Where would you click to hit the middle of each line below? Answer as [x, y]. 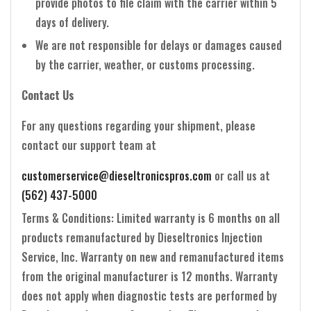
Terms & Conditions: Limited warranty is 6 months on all [151, 218]
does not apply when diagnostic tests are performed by [149, 295]
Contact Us [48, 95]
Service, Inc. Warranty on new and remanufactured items [153, 257]
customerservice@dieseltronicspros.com [117, 175]
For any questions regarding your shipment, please [138, 125]
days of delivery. [72, 22]
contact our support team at [89, 145]
